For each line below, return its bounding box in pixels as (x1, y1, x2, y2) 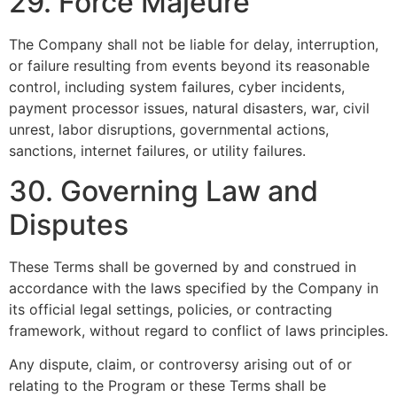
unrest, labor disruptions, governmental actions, (9, 121, 329, 139)
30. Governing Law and (9, 173, 318, 208)
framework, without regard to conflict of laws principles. (9, 321, 388, 339)
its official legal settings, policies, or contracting (9, 300, 332, 318)
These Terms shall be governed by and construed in (9, 257, 356, 276)
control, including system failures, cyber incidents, (9, 78, 345, 97)
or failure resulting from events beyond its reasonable (9, 57, 370, 75)
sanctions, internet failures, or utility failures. (9, 142, 306, 160)
